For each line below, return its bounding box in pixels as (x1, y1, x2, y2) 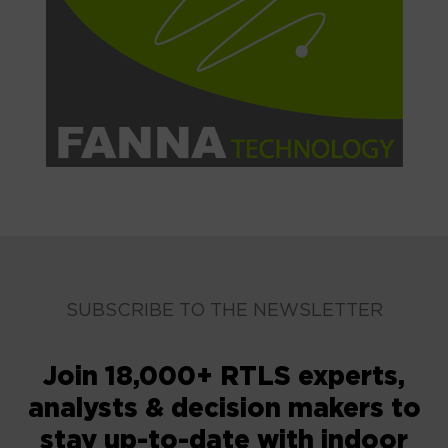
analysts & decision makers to (27, 397, 421, 421)
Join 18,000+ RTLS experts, (43, 365, 405, 389)
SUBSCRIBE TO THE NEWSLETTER (65, 302, 383, 319)
